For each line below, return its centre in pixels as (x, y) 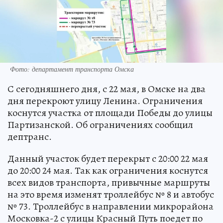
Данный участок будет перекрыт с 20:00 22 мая (108, 159)
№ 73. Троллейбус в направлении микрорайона (111, 207)
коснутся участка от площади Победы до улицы (110, 113)
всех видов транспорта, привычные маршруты (109, 183)
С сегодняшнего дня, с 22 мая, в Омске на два (107, 89)
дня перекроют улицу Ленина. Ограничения (105, 101)
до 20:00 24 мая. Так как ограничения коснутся (108, 171)
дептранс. (30, 137)
